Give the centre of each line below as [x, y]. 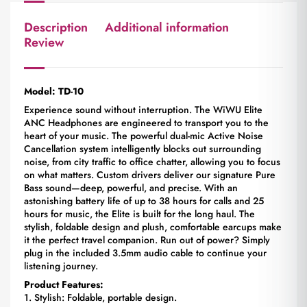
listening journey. [61, 266]
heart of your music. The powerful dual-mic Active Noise [144, 136]
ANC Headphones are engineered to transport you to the [146, 123]
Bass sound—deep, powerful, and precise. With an [131, 188]
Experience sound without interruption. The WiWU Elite [143, 110]
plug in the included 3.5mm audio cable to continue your [145, 253]
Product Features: [64, 284]
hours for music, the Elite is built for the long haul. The [139, 214]
